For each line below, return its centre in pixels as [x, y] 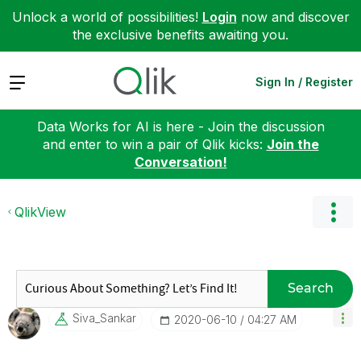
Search [310, 288]
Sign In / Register [304, 81]
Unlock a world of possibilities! [107, 17]
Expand [31, 81]
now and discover [293, 17]
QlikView [40, 212]
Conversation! [180, 162]
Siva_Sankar [104, 317]
